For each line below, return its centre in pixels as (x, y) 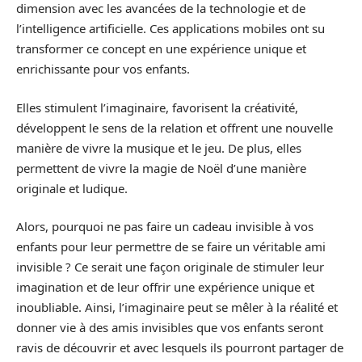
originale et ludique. (72, 188)
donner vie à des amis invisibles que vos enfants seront (170, 328)
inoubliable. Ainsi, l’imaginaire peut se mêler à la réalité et (177, 307)
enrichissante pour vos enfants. (103, 69)
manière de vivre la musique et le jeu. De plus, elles (159, 147)
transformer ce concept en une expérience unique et (161, 49)
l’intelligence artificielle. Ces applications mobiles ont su (170, 29)
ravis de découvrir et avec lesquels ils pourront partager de (180, 348)
